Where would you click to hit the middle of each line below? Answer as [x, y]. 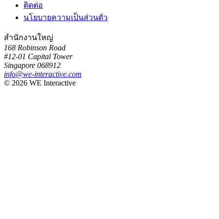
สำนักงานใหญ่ [29, 37]
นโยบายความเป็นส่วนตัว [66, 17]
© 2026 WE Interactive [40, 83]
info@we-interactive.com [43, 74]
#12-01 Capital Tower [38, 56]
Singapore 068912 [32, 65]
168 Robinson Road [35, 47]
